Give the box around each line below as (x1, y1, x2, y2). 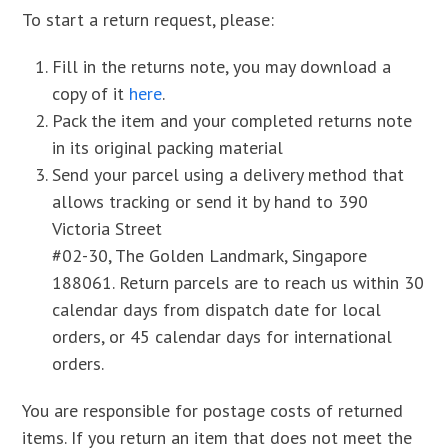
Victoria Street (52, 217, 163, 240)
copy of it (52, 82, 130, 105)
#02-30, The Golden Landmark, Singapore (52, 244, 368, 267)
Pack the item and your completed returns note (52, 109, 413, 132)
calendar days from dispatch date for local (52, 298, 382, 321)
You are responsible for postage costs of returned (22, 399, 404, 422)
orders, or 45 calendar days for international (52, 325, 393, 348)
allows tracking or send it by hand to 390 (52, 190, 369, 213)
